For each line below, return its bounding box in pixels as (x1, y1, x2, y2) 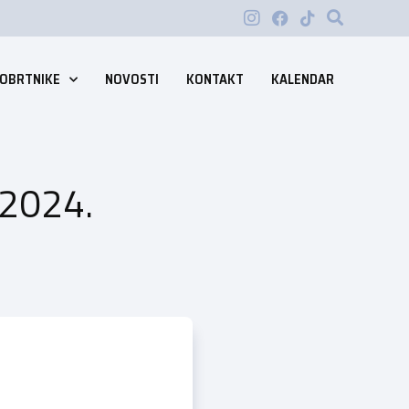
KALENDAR (270, 68, 334, 91)
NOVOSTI (104, 68, 159, 91)
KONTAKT (185, 68, 244, 91)
